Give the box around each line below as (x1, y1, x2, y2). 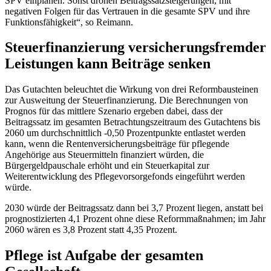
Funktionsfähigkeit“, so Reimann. (5, 16, 133, 27)
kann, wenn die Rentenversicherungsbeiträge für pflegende (5, 139, 229, 149)
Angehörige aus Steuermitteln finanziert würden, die (5, 149, 204, 160)
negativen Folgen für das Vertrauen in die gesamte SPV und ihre (5, 5, 250, 16)
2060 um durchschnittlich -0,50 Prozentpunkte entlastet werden (5, 128, 246, 139)
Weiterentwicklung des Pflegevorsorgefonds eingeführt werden (5, 171, 245, 182)
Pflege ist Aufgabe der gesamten (5, 247, 203, 264)
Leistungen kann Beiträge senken (5, 56, 211, 72)
